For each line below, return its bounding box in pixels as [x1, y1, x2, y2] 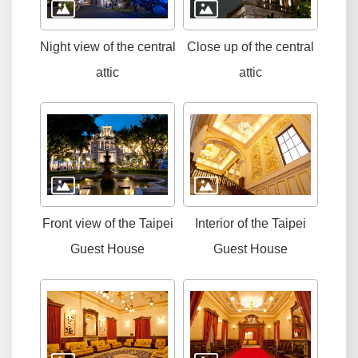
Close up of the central [187, 39, 314, 54]
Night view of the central [39, 39, 176, 54]
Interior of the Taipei [195, 217, 306, 230]
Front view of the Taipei [42, 217, 173, 230]
